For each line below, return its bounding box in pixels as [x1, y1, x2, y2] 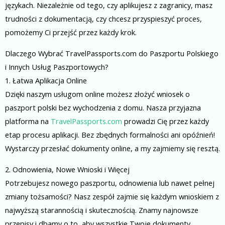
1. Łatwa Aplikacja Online [5, 75, 87, 86]
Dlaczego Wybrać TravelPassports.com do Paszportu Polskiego [5, 48, 218, 59]
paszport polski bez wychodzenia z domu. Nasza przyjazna [5, 102, 201, 113]
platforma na [5, 116, 51, 127]
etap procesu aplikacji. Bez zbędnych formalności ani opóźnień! [5, 130, 215, 140]
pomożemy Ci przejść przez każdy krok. [5, 27, 137, 38]
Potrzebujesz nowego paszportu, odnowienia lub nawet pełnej [5, 177, 214, 188]
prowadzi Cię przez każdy [122, 116, 209, 127]
